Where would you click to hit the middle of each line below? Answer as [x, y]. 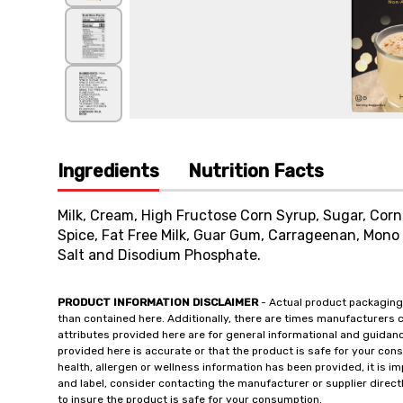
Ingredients [108, 171]
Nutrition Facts [256, 171]
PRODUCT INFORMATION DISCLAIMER [158, 302]
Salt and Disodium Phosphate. [159, 255]
